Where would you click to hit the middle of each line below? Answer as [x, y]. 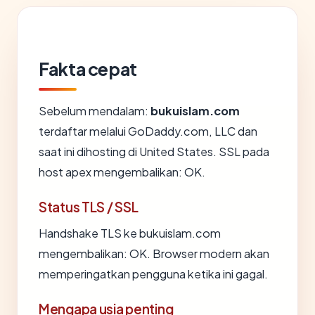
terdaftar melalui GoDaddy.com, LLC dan [148, 131]
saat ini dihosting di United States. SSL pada [154, 152]
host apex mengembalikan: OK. [122, 172]
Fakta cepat [88, 69]
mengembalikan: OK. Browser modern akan [154, 253]
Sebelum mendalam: [95, 111]
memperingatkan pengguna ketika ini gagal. [153, 274]
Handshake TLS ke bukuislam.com [130, 233]
